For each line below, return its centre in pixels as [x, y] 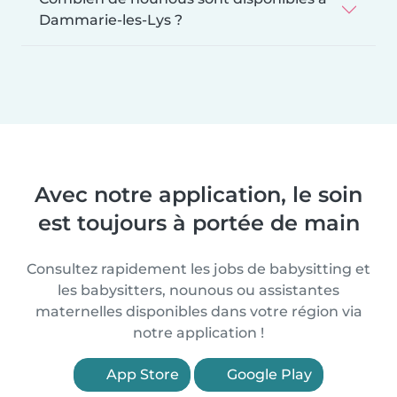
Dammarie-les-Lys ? [111, 19]
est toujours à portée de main [198, 222]
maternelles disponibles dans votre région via [198, 311]
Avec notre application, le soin [198, 194]
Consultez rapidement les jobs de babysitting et [198, 269]
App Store [141, 374]
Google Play [268, 374]
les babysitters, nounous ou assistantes [198, 290]
